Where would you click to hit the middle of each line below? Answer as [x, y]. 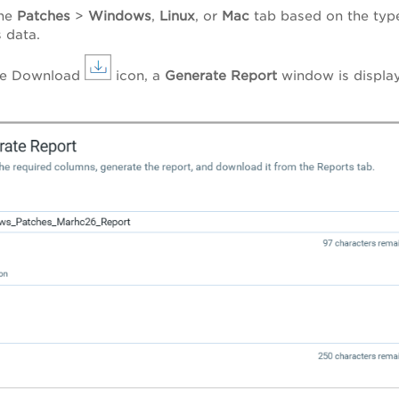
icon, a [138, 76]
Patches [46, 15]
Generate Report [223, 76]
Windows [120, 15]
